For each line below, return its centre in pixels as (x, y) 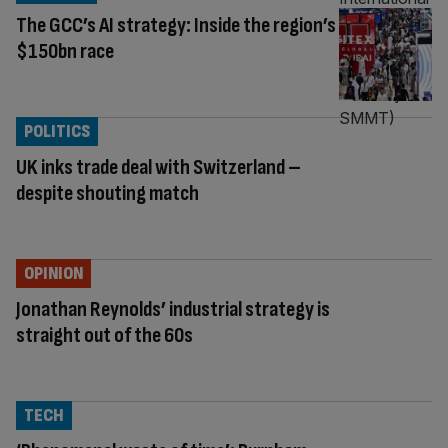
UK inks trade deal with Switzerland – (158, 167)
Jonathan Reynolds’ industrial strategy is (173, 309)
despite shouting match (107, 193)
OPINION (53, 273)
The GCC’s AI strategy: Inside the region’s (176, 25)
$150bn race (65, 51)
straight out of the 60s (104, 335)
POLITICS (57, 131)
